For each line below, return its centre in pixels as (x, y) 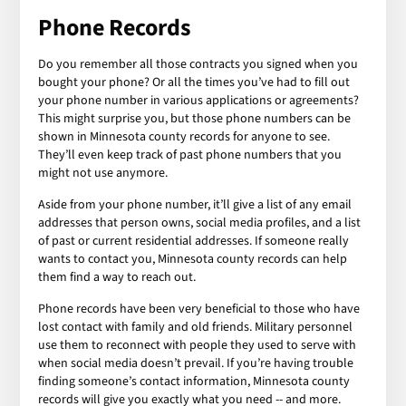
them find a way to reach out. (117, 277)
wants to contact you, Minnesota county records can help (193, 259)
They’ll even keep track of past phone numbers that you (190, 155)
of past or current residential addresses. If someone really (194, 241)
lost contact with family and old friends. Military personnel (196, 327)
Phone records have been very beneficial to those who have (199, 309)
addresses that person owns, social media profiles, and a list (200, 222)
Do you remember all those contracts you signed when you (198, 64)
